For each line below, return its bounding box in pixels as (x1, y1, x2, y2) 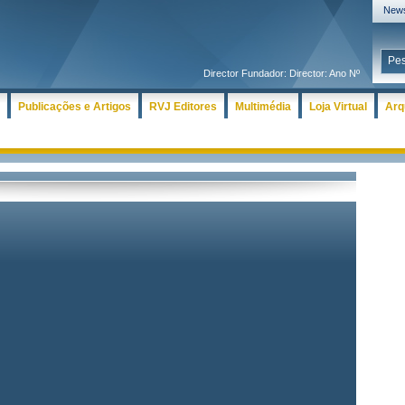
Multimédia (235, 100, 291, 113)
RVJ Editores (149, 100, 217, 113)
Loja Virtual (309, 100, 367, 113)
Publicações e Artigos (18, 100, 131, 113)
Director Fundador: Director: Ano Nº (203, 68, 365, 79)
